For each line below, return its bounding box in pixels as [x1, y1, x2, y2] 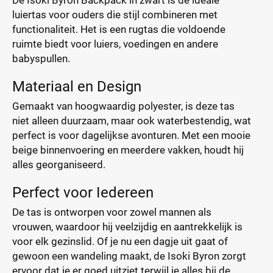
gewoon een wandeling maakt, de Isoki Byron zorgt [12, 250, 246, 262]
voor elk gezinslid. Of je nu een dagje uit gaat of [12, 235, 228, 247]
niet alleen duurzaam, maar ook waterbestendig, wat [12, 115, 251, 127]
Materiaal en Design [12, 78, 141, 95]
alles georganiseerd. [12, 158, 105, 171]
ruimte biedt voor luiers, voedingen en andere [12, 38, 218, 50]
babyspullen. [12, 52, 70, 65]
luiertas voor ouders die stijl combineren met [12, 9, 218, 21]
